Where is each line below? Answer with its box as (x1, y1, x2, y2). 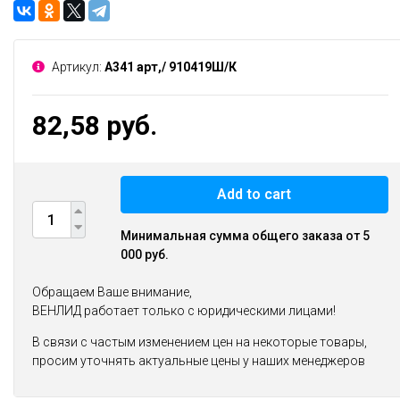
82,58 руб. (32, 110, 157, 141)
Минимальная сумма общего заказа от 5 (121, 229, 370, 243)
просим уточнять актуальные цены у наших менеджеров (32, 354, 365, 368)
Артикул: (49, 60, 104, 74)
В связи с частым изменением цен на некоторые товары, (32, 335, 367, 349)
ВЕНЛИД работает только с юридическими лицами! (32, 304, 336, 318)
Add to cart (217, 186, 292, 203)
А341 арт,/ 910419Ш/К (104, 60, 237, 74)
